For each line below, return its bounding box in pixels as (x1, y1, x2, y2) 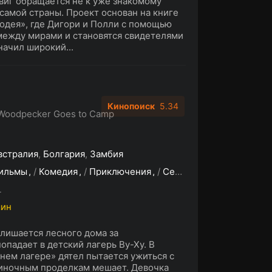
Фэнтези (222, 166, 259, 177)
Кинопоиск (107, 101, 155, 111)
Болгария (43, 148, 85, 160)
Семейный (163, 166, 175, 177)
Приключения (89, 166, 151, 177)
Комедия (39, 166, 78, 177)
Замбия (90, 148, 123, 160)
